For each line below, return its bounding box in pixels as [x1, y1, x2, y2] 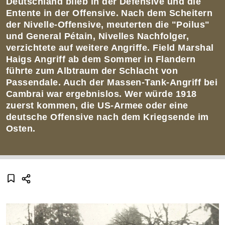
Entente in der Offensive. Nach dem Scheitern [6, 8, 213, 19]
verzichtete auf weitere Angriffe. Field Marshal [6, 43, 214, 53]
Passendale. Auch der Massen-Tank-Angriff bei [6, 77, 218, 88]
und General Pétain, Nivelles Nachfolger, [6, 31, 189, 42]
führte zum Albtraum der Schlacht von [6, 66, 178, 76]
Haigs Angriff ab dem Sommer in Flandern [6, 54, 196, 65]
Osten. [6, 124, 39, 134]
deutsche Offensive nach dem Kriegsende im [6, 112, 209, 123]
